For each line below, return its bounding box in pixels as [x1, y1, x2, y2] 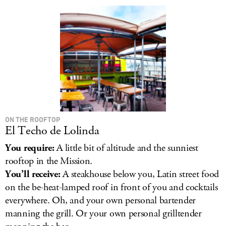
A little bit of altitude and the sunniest [54, 141, 198, 155]
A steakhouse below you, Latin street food [60, 167, 219, 181]
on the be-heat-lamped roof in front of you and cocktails [5, 181, 218, 194]
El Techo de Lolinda [5, 123, 99, 139]
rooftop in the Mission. [5, 154, 93, 168]
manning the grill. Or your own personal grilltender [5, 207, 202, 220]
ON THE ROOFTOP [5, 115, 60, 124]
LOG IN [100, 7, 126, 16]
